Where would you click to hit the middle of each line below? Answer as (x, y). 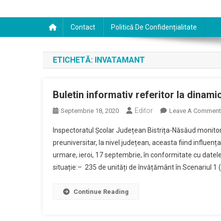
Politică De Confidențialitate (154, 27)
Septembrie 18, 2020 (90, 111)
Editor (144, 110)
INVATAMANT (120, 60)
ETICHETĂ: (74, 60)
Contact (83, 27)
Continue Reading (101, 192)
